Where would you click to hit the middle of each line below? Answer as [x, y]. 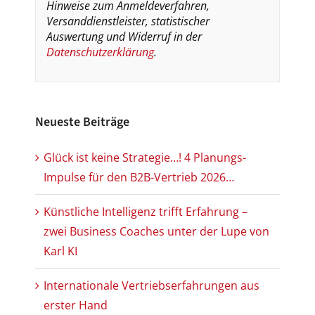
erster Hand [76, 305]
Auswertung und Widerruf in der [124, 36]
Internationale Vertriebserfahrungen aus [152, 285]
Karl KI [60, 251]
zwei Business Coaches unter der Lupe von [156, 231]
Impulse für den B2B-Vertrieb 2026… [139, 177]
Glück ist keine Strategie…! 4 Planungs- [145, 157]
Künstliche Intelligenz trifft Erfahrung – [146, 211]
